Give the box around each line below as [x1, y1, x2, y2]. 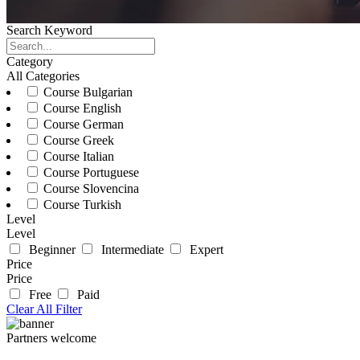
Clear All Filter [6, 302, 82, 317]
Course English [40, 101, 121, 116]
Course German [40, 117, 124, 132]
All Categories [6, 69, 80, 84]
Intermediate [95, 243, 167, 257]
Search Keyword [6, 23, 92, 38]
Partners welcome [6, 331, 96, 346]
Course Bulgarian [40, 85, 133, 100]
